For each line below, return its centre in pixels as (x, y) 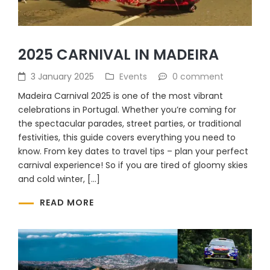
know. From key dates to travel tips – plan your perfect (133, 151)
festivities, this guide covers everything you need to (127, 137)
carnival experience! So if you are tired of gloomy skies (133, 165)
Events (133, 76)
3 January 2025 (62, 76)
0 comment (198, 76)
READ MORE (67, 203)
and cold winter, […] (59, 179)
